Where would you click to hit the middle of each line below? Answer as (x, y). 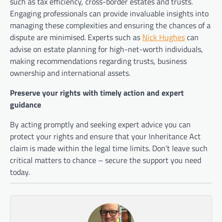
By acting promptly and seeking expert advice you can (100, 125)
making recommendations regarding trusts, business (98, 61)
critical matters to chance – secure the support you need (106, 160)
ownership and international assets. (70, 73)
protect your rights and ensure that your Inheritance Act (105, 137)
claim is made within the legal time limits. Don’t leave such (109, 148)
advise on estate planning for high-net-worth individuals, (107, 49)
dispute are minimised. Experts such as (76, 37)
